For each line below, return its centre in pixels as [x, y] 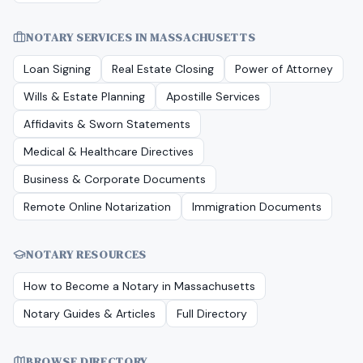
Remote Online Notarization [97, 207]
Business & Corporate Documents [115, 179]
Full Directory [212, 314]
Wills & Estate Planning [84, 96]
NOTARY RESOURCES [87, 254]
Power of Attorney [284, 69]
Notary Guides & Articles [90, 314]
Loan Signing [57, 69]
